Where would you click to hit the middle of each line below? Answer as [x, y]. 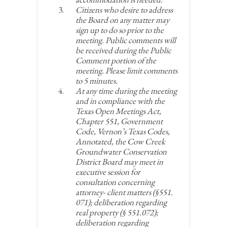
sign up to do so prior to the [120, 30]
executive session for [108, 172]
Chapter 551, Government [119, 121]
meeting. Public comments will [126, 40]
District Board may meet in [119, 162]
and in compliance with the [120, 101]
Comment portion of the [116, 60]
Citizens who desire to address [124, 10]
